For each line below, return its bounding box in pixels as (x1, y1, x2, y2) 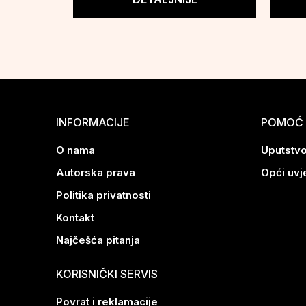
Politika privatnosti (56, 189, 151, 202)
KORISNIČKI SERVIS (56, 267, 158, 281)
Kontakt (56, 211, 94, 225)
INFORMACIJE (56, 115, 130, 130)
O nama (56, 143, 95, 157)
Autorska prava (56, 166, 135, 180)
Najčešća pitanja (56, 234, 140, 247)
